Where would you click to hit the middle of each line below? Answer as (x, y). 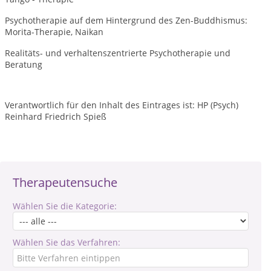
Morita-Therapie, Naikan (54, 32)
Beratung (24, 64)
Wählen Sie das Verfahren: (67, 242)
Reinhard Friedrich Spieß (56, 116)
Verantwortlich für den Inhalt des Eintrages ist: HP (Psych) (122, 105)
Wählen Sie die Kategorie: (65, 206)
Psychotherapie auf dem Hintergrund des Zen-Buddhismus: (126, 20)
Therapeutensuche (65, 182)
